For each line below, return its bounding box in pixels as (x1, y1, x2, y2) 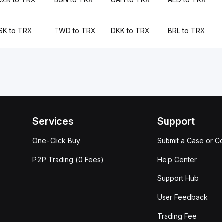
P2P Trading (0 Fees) (32, 155, 104, 164)
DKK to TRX (111, 26, 150, 35)
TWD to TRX (54, 26, 96, 35)
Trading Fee (157, 212, 197, 220)
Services (32, 115, 74, 127)
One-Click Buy (32, 136, 80, 145)
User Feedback (157, 193, 208, 201)
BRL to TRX (168, 26, 206, 35)
